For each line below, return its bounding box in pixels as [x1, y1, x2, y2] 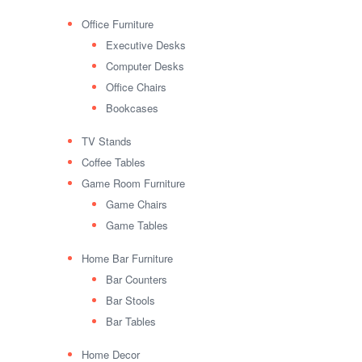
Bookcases [105, 100, 158, 116]
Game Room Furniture [81, 175, 185, 192]
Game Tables [105, 217, 168, 234]
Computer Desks [105, 58, 184, 74]
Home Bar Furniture [81, 250, 173, 267]
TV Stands [81, 133, 132, 149]
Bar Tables [105, 314, 156, 330]
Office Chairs [105, 79, 166, 95]
